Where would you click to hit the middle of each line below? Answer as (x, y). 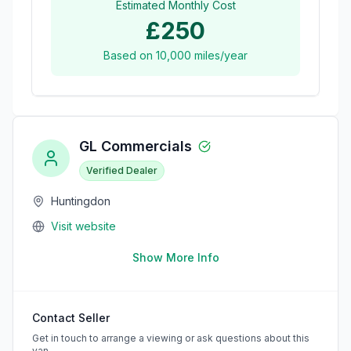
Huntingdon (81, 201)
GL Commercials (136, 146)
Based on (130, 55)
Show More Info (175, 257)
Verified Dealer (122, 170)
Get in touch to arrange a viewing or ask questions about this (171, 338)
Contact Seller (71, 317)
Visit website (83, 226)
